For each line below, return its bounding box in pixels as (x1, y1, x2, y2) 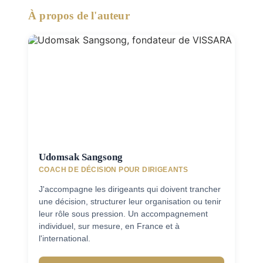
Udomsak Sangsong (39, 151, 123, 163)
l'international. (39, 234, 90, 243)
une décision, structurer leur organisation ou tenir (39, 197, 221, 206)
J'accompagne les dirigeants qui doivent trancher (39, 185, 221, 194)
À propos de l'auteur (28, 9, 130, 22)
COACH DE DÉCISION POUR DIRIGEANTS (39, 166, 188, 174)
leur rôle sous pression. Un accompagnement (39, 210, 208, 218)
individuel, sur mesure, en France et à (39, 222, 180, 231)
